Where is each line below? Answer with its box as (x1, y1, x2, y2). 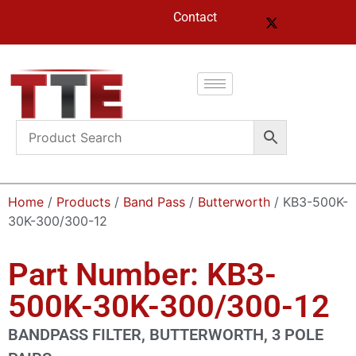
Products (56, 193, 110, 210)
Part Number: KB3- (8, 255, 277, 293)
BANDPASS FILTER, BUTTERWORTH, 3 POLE (8, 324, 323, 344)
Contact (173, 10, 217, 25)
